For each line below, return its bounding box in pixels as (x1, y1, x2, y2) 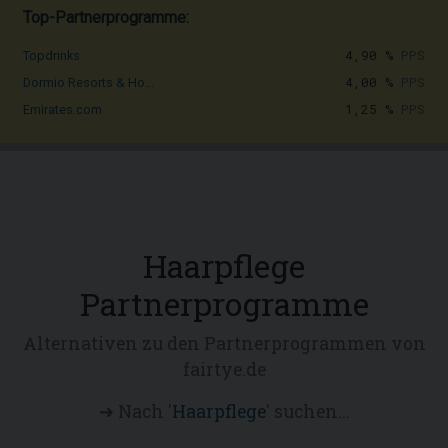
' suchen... (265, 400, 350, 423)
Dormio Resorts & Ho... (23, 75, 154, 90)
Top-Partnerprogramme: (23, 8, 189, 27)
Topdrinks (23, 48, 80, 63)
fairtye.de (182, 358, 266, 381)
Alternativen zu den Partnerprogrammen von (22, 332, 426, 355)
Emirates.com (23, 102, 102, 117)
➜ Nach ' (98, 400, 172, 423)
